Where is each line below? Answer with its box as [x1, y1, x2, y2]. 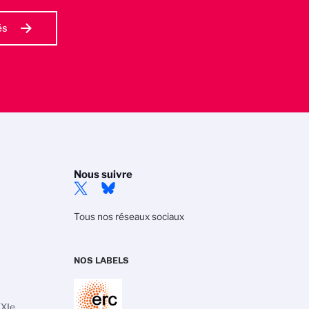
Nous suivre [74, 168, 132, 181]
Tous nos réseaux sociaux [74, 211, 184, 222]
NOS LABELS [74, 255, 129, 266]
